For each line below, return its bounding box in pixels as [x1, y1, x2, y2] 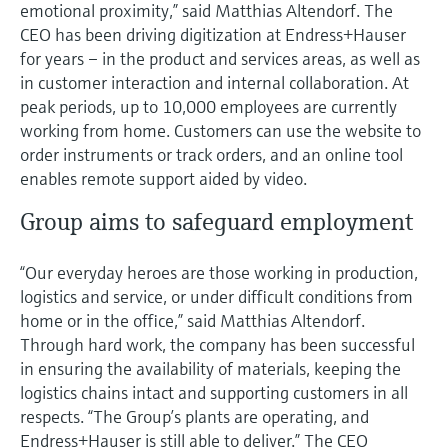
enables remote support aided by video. [20, 166, 307, 190]
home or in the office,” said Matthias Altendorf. [20, 308, 365, 332]
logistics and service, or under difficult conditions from [20, 284, 413, 308]
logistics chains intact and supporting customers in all [20, 380, 408, 404]
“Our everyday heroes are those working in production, [20, 260, 418, 284]
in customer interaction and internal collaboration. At [20, 70, 409, 94]
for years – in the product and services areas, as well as [20, 46, 420, 70]
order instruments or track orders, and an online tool [20, 142, 403, 166]
